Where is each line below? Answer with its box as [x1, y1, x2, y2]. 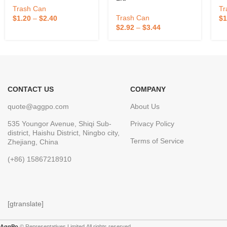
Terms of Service [130, 136, 184, 145]
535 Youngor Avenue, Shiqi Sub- [8, 119, 111, 128]
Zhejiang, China [8, 137, 58, 146]
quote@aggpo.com [8, 102, 69, 110]
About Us [130, 102, 160, 110]
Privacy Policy [130, 119, 175, 128]
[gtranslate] [8, 199, 44, 208]
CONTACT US [8, 85, 54, 93]
